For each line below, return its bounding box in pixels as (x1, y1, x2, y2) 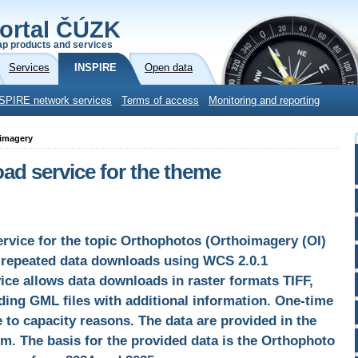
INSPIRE (74, 62, 117, 74)
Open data (145, 62, 193, 74)
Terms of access (121, 95, 199, 106)
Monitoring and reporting (209, 95, 320, 106)
